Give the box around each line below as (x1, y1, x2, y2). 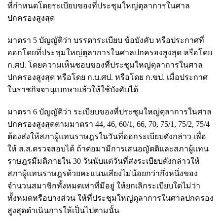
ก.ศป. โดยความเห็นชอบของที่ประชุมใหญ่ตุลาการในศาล (7, 60, 203, 69)
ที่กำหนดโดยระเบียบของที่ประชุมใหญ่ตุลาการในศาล (7, 1, 190, 10)
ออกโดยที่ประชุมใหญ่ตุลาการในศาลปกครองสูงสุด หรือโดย (7, 48, 212, 57)
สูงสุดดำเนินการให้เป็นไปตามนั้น (7, 206, 119, 215)
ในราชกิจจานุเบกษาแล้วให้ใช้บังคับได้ (7, 85, 138, 94)
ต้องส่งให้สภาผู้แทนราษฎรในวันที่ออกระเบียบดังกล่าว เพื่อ (7, 132, 206, 141)
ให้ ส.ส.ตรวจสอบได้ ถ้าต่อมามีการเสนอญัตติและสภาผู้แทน (7, 144, 209, 153)
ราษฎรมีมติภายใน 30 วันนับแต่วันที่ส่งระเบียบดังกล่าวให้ (7, 156, 200, 165)
